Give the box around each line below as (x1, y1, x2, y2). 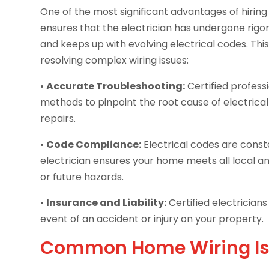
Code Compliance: (46, 138, 142, 152)
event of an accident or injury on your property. (40, 212, 264, 226)
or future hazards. (40, 170, 124, 184)
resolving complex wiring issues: (40, 53, 189, 68)
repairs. (40, 112, 76, 126)
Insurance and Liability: (46, 196, 167, 210)
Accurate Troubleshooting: (46, 79, 186, 94)
